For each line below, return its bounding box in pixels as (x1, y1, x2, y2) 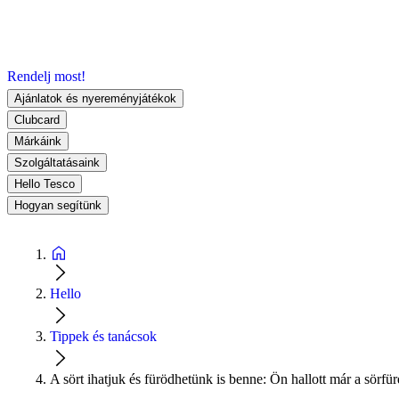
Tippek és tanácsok (50, 328, 157, 344)
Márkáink (14, 134, 61, 148)
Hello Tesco (14, 176, 75, 191)
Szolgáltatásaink (14, 155, 100, 169)
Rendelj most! (7, 68, 85, 84)
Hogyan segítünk (14, 198, 102, 212)
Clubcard (14, 112, 60, 126)
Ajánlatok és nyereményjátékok (14, 91, 176, 105)
